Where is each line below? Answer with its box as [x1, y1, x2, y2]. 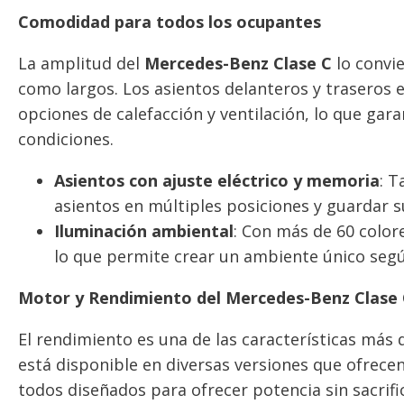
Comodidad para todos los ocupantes [18, 10, 321, 32]
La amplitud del [18, 51, 144, 74]
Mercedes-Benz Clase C [144, 51, 332, 74]
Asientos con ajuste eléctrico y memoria [54, 169, 380, 191]
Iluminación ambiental [54, 219, 234, 242]
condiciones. [18, 127, 114, 150]
